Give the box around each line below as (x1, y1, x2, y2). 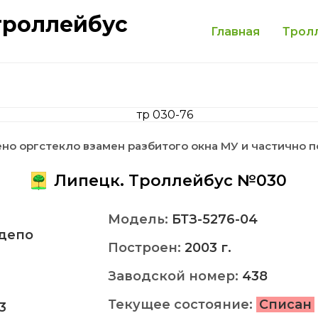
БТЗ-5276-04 (172, 212, 258, 227)
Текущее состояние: (108, 297, 256, 312)
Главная (211, 24, 260, 38)
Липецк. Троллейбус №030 (50, 171, 287, 190)
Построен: (108, 240, 185, 256)
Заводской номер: (108, 268, 242, 284)
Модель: (108, 212, 172, 227)
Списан (259, 297, 312, 312)
